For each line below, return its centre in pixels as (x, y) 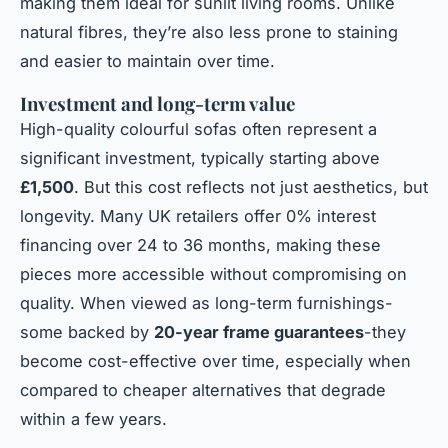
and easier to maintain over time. (147, 60)
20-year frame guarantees (259, 331)
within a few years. (93, 418)
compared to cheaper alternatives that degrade (203, 389)
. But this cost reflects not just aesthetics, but (251, 186)
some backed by (87, 331)
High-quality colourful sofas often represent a (198, 128)
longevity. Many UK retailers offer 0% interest (198, 215)
